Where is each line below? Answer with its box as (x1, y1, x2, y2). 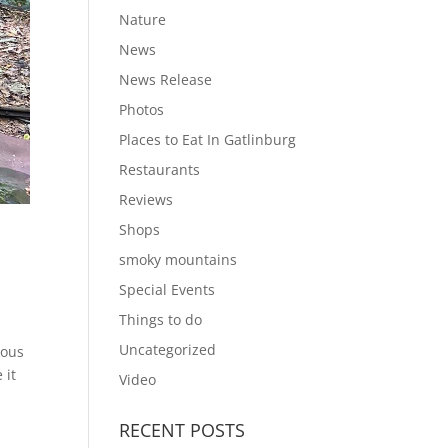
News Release (119, 70, 213, 89)
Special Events (119, 280, 216, 299)
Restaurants (119, 160, 201, 179)
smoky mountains (119, 250, 238, 269)
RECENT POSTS (119, 418, 246, 442)
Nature (119, 10, 167, 29)
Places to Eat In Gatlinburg (119, 130, 297, 149)
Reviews (119, 190, 174, 209)
